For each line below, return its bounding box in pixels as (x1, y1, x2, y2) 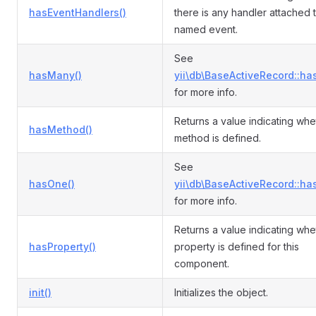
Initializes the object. (174, 286, 268, 298)
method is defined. (174, 132, 261, 144)
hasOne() (29, 178, 75, 190)
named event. (174, 23, 238, 35)
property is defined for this (174, 241, 299, 253)
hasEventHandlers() (29, 6, 126, 18)
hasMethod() (29, 123, 92, 135)
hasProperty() (29, 241, 96, 253)
